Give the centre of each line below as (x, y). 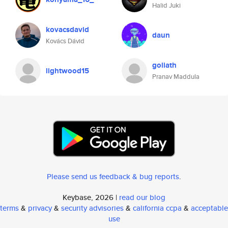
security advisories (92, 208)
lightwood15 (67, 71)
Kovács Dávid (65, 41)
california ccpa (157, 208)
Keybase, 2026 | (91, 197)
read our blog (142, 197)
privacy (40, 208)
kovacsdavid (67, 30)
